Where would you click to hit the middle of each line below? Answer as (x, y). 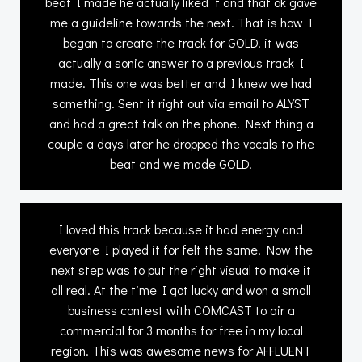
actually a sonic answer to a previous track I (181, 62)
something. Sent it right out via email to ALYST (181, 103)
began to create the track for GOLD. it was (181, 42)
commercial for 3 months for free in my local (181, 330)
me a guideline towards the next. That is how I (181, 22)
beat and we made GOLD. (181, 163)
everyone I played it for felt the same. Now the (181, 249)
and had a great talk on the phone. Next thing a (181, 123)
